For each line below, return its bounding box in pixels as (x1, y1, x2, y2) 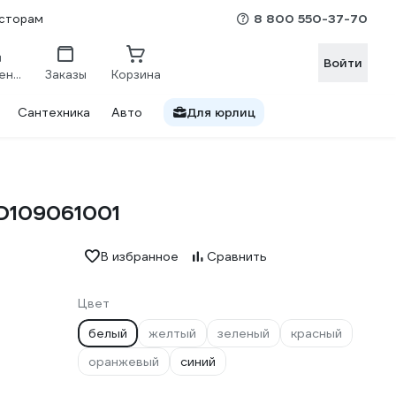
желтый (148, 325, 196, 341)
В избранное (101, 248, 179, 264)
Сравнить (207, 248, 267, 264)
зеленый (217, 325, 270, 341)
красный (291, 325, 342, 341)
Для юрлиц (187, 104, 255, 120)
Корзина (111, 66, 161, 82)
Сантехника (18, 104, 90, 120)
